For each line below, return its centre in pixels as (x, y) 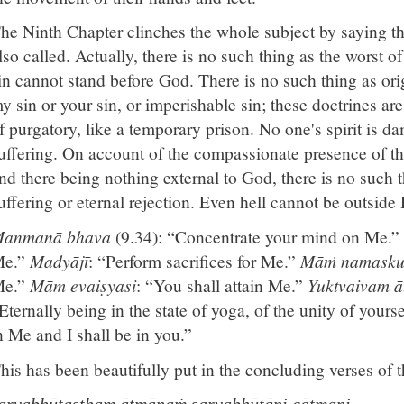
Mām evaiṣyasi (83, 285)
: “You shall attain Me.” (222, 285)
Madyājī (59, 260)
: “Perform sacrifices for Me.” (194, 260)
